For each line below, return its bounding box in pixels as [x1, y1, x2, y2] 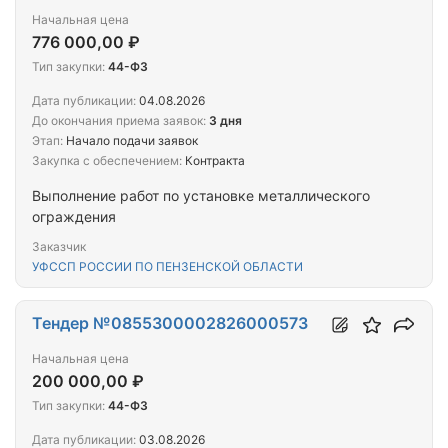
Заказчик [32, 238, 86, 254]
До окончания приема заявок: [32, 112, 206, 128]
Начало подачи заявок [63, 132, 198, 148]
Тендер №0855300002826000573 [32, 312, 308, 333]
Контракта [182, 152, 245, 168]
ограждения [32, 207, 116, 225]
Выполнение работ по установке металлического [32, 186, 370, 204]
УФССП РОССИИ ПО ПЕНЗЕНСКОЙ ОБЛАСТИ [32, 258, 303, 274]
